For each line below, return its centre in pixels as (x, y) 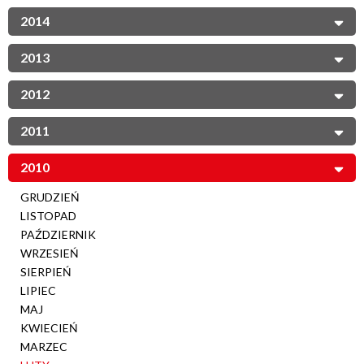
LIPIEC (38, 290)
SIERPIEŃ (46, 271)
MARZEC (44, 346)
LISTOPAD (48, 215)
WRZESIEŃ (50, 253)
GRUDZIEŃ (50, 197)
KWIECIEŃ (49, 327)
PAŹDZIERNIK (58, 234)
